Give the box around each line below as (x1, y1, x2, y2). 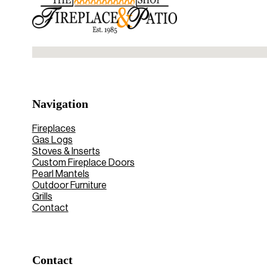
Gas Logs (32, 135, 73, 145)
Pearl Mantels (32, 169, 89, 179)
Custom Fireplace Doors (32, 157, 135, 167)
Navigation (32, 97, 88, 111)
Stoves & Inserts (32, 146, 100, 156)
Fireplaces (32, 123, 76, 133)
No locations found (32, 46, 113, 57)
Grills (32, 191, 52, 201)
